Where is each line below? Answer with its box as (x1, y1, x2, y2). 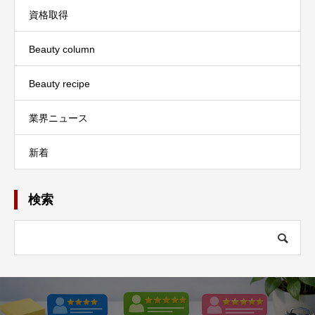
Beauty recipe (29, 77, 90, 89)
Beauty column (29, 43, 95, 55)
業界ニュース (29, 112, 88, 124)
